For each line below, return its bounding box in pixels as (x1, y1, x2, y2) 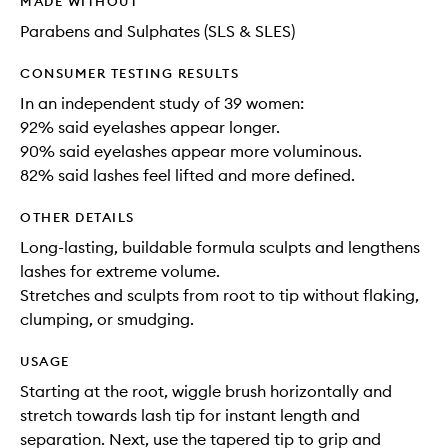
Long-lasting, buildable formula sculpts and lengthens (20, 237, 420, 257)
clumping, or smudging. (20, 309, 194, 329)
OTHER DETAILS (20, 209, 135, 225)
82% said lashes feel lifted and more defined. (20, 165, 355, 185)
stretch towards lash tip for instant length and (20, 405, 360, 425)
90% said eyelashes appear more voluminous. (20, 141, 362, 161)
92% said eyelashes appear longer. (20, 117, 280, 137)
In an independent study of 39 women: (20, 93, 304, 113)
